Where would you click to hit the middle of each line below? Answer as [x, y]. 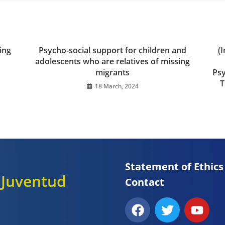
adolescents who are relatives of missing [113, 62]
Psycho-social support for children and [113, 50]
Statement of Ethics [174, 167]
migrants [113, 73]
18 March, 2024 [117, 86]
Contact [145, 182]
